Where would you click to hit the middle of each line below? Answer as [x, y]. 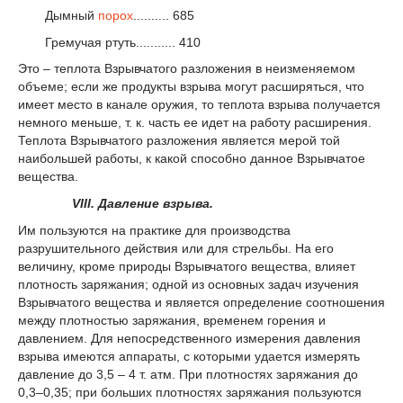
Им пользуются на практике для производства [154, 230]
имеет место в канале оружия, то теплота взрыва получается [199, 105]
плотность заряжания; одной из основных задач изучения [188, 284]
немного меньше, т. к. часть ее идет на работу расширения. [195, 123]
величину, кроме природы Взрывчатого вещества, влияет [187, 266]
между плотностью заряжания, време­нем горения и [172, 320]
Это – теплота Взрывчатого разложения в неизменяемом [187, 69]
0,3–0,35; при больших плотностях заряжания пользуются [190, 392]
